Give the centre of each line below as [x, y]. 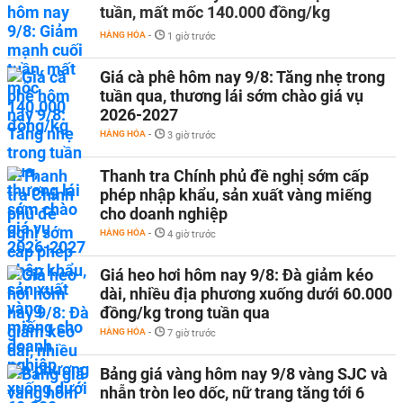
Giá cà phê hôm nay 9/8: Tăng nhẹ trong [242, 76]
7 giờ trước [192, 333]
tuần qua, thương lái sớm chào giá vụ [232, 95]
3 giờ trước [192, 135]
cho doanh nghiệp [164, 213]
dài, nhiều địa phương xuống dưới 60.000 [246, 293]
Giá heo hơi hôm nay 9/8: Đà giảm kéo [237, 274]
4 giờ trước [192, 234]
